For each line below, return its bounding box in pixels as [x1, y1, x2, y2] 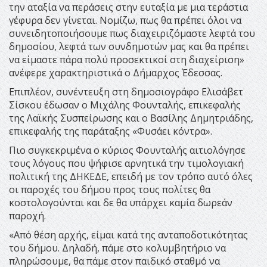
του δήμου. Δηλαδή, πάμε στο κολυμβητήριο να [9, 241, 226, 254]
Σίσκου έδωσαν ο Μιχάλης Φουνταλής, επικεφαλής [9, 98, 241, 111]
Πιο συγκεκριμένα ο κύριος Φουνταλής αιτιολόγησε [9, 143, 246, 157]
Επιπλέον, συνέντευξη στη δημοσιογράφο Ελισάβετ [9, 85, 243, 98]
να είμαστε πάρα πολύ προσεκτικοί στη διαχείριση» [9, 52, 244, 66]
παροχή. [9, 209, 46, 222]
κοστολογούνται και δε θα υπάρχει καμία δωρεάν [9, 195, 232, 209]
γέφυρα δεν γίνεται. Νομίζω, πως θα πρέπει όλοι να [9, 13, 241, 27]
